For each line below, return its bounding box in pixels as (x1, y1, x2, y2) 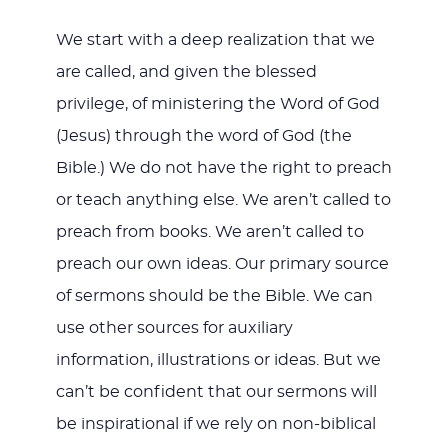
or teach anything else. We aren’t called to (55, 192, 391, 209)
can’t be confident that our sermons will (55, 384, 377, 401)
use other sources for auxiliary (55, 320, 293, 337)
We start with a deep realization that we (55, 32, 375, 49)
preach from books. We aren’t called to (55, 224, 364, 241)
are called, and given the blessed (55, 64, 317, 81)
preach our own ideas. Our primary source (55, 256, 389, 273)
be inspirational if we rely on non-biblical (55, 416, 376, 433)
